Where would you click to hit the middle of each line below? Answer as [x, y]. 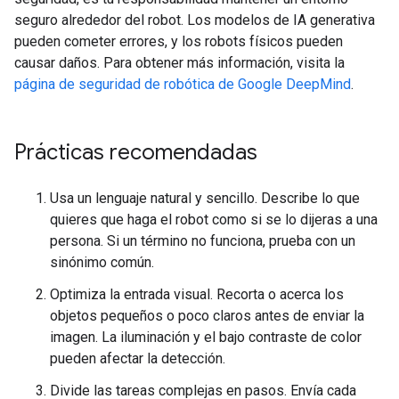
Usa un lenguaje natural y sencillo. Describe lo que [205, 199]
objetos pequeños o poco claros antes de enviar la [207, 316]
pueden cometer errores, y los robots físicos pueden [179, 42]
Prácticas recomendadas [136, 153]
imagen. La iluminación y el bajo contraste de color [206, 338]
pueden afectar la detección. [138, 359]
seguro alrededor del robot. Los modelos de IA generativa [195, 20]
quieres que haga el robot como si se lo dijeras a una [214, 220]
